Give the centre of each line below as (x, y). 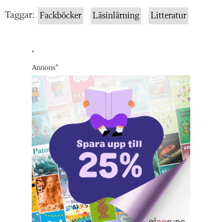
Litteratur (168, 16)
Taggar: (20, 16)
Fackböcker (60, 16)
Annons (44, 68)
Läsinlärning (116, 16)
